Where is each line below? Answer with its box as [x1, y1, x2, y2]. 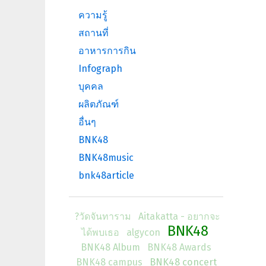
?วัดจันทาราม [74, 211, 131, 222]
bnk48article [78, 170, 134, 181]
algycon [126, 227, 160, 238]
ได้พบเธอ [81, 227, 119, 238]
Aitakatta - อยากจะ [138, 211, 220, 222]
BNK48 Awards [147, 242, 211, 253]
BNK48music [78, 152, 134, 163]
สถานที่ [78, 27, 109, 39]
